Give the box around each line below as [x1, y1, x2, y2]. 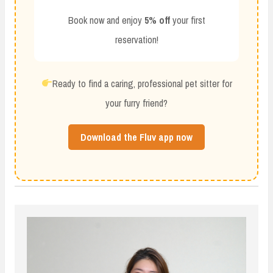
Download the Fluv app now [80, 130, 193, 144]
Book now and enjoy [68, 13, 144, 27]
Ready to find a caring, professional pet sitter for [52, 76, 232, 90]
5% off [144, 13, 170, 27]
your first [169, 13, 205, 27]
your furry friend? [105, 96, 168, 110]
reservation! [115, 32, 158, 46]
